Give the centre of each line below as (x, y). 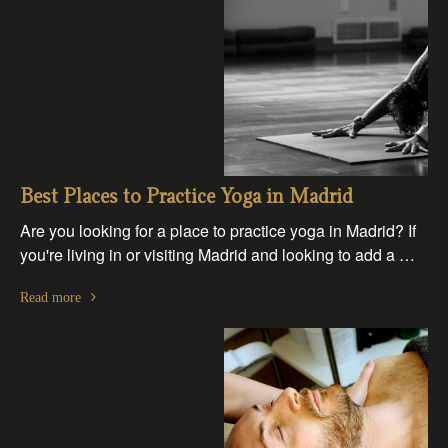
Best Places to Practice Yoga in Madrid (186, 197)
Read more (50, 297)
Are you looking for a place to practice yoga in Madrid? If (218, 230)
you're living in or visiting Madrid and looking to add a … (217, 254)
